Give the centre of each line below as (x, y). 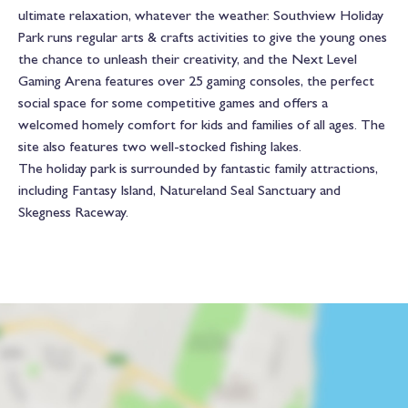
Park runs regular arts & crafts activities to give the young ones (203, 37)
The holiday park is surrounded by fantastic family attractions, (198, 168)
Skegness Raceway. (73, 212)
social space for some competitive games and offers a (173, 103)
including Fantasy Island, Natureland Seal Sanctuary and (179, 190)
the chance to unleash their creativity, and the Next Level (188, 59)
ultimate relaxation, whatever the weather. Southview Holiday (201, 15)
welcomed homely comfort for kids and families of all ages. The (202, 125)
